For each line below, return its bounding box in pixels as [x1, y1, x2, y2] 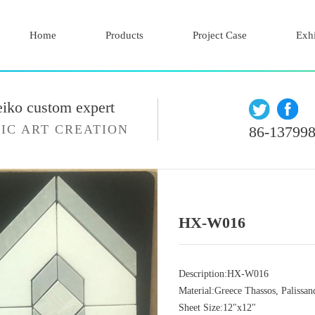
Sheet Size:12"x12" [179, 302, 256, 313]
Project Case [193, 30, 247, 41]
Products [105, 30, 143, 41]
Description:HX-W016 [179, 269, 269, 279]
